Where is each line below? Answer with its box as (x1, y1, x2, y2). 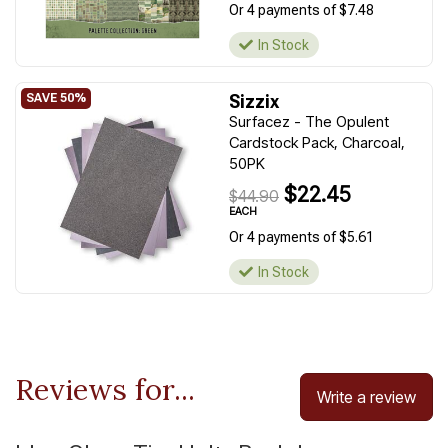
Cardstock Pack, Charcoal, (229, 133, 405, 152)
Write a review (317, 387, 416, 407)
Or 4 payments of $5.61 (229, 229, 374, 245)
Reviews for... (15, 371, 195, 408)
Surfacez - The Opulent (229, 112, 389, 131)
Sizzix (229, 91, 279, 112)
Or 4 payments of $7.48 (229, 2, 374, 18)
